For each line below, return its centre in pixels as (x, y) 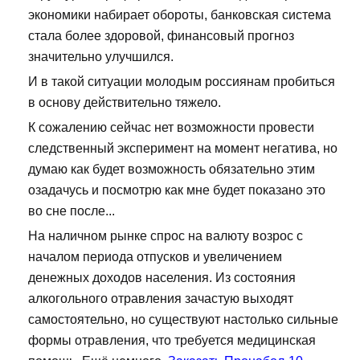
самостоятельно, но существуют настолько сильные (183, 320)
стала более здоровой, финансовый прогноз (161, 36)
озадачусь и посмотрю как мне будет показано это (177, 190)
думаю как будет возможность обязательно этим (172, 170)
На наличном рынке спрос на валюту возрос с (166, 236)
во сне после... (72, 211)
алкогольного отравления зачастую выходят (161, 299)
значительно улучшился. (101, 57)
